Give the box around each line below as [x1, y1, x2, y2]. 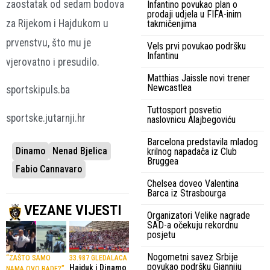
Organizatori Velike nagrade [147, 209, 250, 221]
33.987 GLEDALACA [69, 253, 127, 262]
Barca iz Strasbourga [147, 187, 226, 199]
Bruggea [147, 155, 178, 167]
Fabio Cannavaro [16, 163, 82, 175]
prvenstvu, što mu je [6, 36, 91, 49]
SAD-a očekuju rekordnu [147, 219, 238, 231]
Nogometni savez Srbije [147, 251, 238, 263]
